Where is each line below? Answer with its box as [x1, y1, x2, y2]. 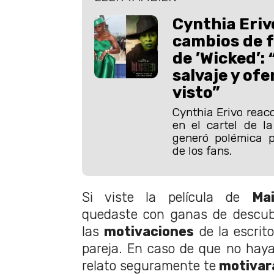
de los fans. [172, 143, 232, 158]
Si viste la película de [82, 190, 252, 206]
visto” [172, 83, 220, 102]
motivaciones [104, 224, 194, 240]
